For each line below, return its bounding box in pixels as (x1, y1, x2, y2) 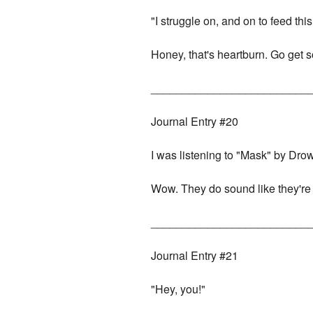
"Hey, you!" (151, 281, 206, 298)
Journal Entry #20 (151, 113, 239, 130)
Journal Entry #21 (151, 247, 239, 264)
